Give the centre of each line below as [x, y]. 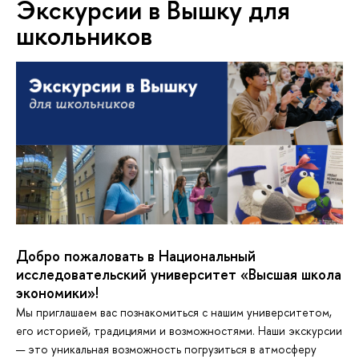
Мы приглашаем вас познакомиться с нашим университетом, [174, 312]
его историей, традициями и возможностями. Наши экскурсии [179, 330]
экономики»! [57, 292]
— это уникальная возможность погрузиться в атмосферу [166, 349]
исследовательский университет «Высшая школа [179, 274]
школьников [84, 36]
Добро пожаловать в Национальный [136, 256]
